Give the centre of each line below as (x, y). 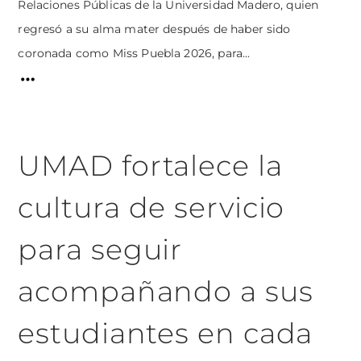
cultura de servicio (151, 207)
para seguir (100, 249)
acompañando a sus (166, 291)
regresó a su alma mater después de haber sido (154, 29)
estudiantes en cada (166, 333)
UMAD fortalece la (150, 165)
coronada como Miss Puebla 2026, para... (134, 54)
